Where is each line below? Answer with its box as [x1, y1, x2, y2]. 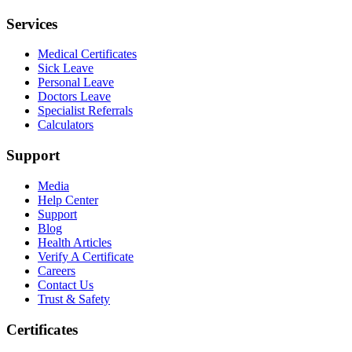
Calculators [38, 118, 93, 132]
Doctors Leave [38, 90, 111, 104]
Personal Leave [38, 75, 114, 90]
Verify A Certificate [38, 249, 134, 263]
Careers [38, 263, 75, 277]
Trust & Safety [38, 291, 110, 306]
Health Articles [38, 235, 112, 249]
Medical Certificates [38, 47, 137, 61]
